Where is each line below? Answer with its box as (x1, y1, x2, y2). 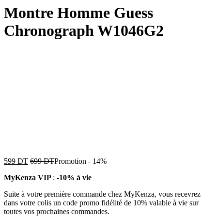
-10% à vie (57, 173, 92, 182)
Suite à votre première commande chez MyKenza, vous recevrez (4, 189, 201, 198)
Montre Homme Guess (4, 4, 153, 22)
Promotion (54, 156, 86, 165)
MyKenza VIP (4, 173, 53, 182)
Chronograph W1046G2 (4, 22, 164, 40)
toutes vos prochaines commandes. (4, 207, 109, 216)
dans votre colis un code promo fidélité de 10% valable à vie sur (4, 198, 199, 207)
